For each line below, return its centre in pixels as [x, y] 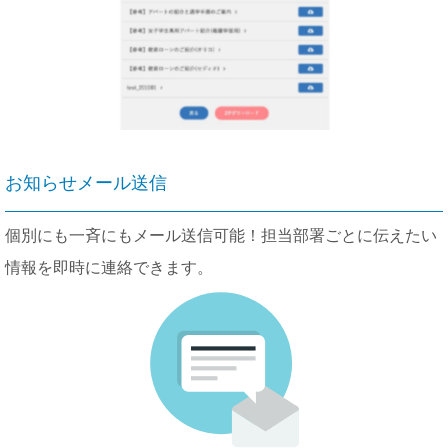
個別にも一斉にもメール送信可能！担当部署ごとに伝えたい [221, 235]
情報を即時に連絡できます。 [109, 267]
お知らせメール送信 [86, 182]
